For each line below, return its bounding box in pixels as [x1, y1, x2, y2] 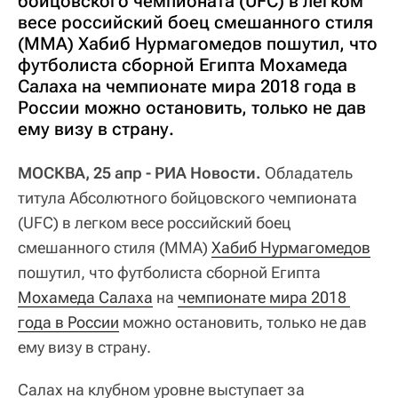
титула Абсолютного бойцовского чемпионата [18, 188, 357, 208]
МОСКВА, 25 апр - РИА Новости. [18, 163, 265, 183]
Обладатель [265, 163, 353, 183]
